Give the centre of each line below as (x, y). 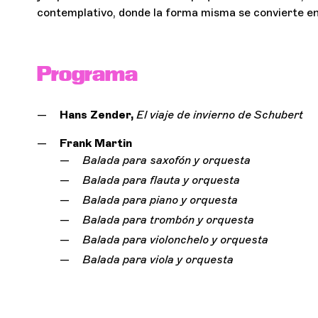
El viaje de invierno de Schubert (220, 115)
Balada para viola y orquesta (158, 260)
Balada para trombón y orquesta (168, 220)
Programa (87, 74)
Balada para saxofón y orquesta (166, 160)
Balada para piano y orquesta (160, 200)
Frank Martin (96, 143)
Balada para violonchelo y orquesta (175, 240)
